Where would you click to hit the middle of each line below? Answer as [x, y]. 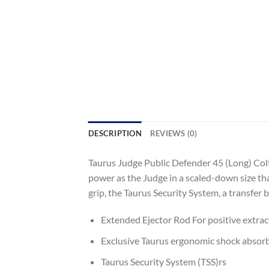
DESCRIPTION [115, 133]
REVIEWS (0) [174, 133]
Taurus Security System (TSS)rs [163, 261]
